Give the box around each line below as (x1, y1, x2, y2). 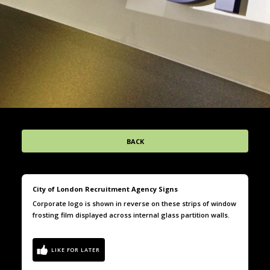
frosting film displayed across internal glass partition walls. (33, 210, 231, 219)
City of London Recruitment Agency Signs (33, 184, 178, 193)
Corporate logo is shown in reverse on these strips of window (33, 199, 236, 208)
